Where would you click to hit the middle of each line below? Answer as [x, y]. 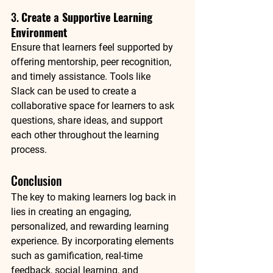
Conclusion [36, 180]
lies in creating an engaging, [72, 211]
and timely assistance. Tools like [82, 76]
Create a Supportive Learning [88, 17]
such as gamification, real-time [78, 255]
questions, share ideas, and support [88, 120]
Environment [39, 32]
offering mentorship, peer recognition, [92, 62]
